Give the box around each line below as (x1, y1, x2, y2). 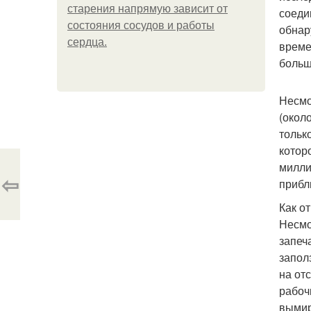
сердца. (67, 36, 107, 48)
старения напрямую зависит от (67, 3, 228, 15)
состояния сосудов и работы (67, 19, 215, 31)
